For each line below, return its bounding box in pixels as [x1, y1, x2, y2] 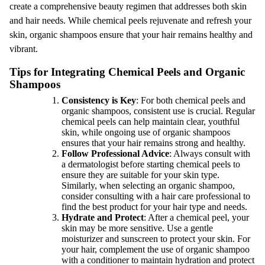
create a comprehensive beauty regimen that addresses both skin [9, 1, 247, 11]
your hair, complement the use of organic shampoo [62, 244, 250, 254]
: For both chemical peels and [136, 95, 245, 105]
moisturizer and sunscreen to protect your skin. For [62, 234, 250, 244]
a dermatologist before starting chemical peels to [62, 159, 240, 169]
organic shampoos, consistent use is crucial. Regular [62, 106, 255, 116]
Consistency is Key [62, 95, 136, 105]
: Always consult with [169, 148, 250, 159]
